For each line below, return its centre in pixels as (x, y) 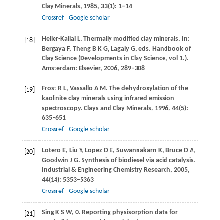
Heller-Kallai (58, 39)
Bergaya (53, 49)
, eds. (143, 49)
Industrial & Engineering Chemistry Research (106, 170)
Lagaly (120, 49)
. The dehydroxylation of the (147, 89)
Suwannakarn (136, 151)
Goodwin (55, 161)
